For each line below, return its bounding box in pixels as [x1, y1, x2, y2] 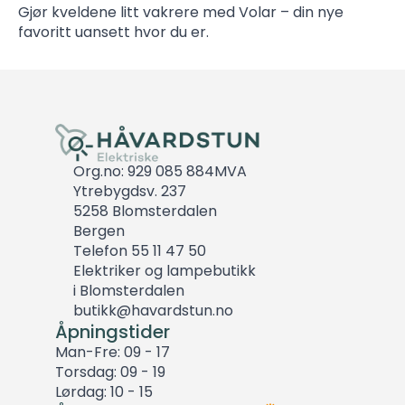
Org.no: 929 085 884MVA [72, 161, 247, 183]
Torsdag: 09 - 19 [54, 362, 165, 383]
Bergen [72, 221, 125, 242]
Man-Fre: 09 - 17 [54, 342, 170, 363]
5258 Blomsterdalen [72, 201, 217, 222]
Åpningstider [54, 319, 170, 345]
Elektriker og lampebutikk [72, 260, 256, 282]
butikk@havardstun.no [72, 300, 233, 322]
